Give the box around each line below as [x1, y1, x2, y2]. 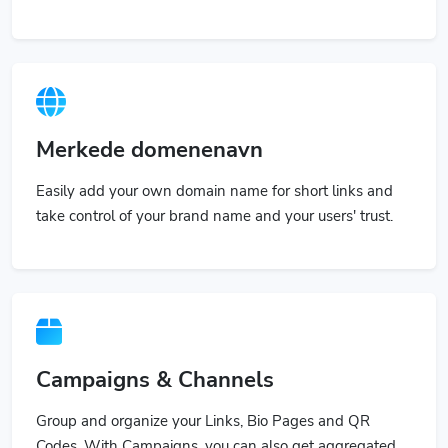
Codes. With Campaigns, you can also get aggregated [36, 412, 396, 433]
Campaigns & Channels [36, 341, 274, 372]
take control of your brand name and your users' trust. [36, 182, 393, 203]
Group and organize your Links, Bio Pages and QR [36, 387, 370, 408]
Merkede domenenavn [36, 111, 263, 142]
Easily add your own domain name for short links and [36, 157, 393, 178]
